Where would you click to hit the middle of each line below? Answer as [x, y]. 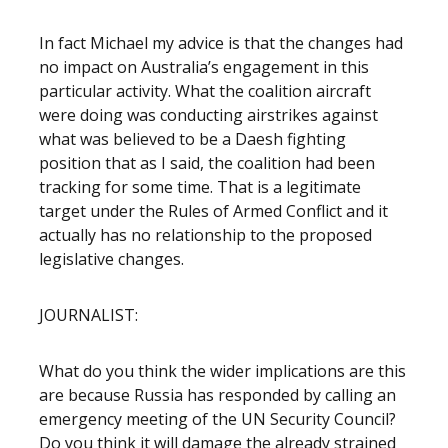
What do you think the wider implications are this [222, 371]
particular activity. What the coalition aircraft [205, 91]
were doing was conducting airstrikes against [208, 115]
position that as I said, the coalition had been [207, 163]
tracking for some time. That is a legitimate [200, 187]
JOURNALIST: [88, 315]
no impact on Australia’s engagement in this [204, 67]
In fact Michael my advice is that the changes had [221, 43]
